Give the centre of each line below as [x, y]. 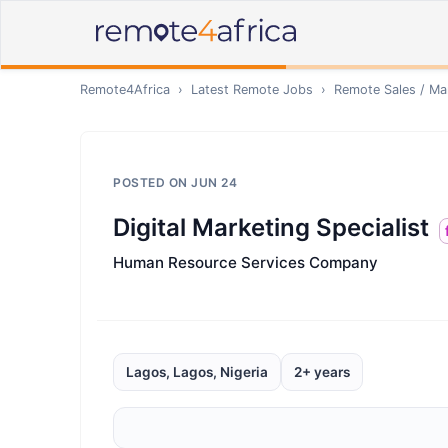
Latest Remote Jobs [252, 89]
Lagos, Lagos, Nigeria [197, 372]
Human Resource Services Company [245, 262]
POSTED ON [152, 182]
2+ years [322, 372]
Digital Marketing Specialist [271, 227]
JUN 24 [214, 182]
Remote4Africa [125, 89]
